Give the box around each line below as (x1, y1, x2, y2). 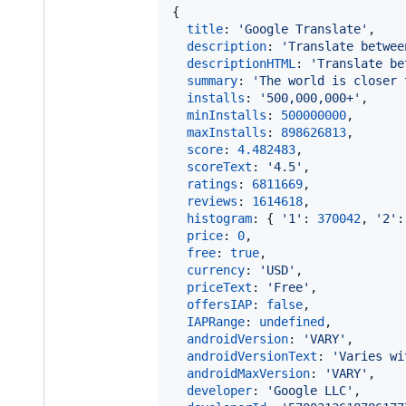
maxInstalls (187, 124, 266, 140)
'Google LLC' (266, 382, 353, 398)
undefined (259, 314, 324, 329)
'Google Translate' (237, 21, 368, 36)
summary (187, 72, 237, 88)
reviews (187, 193, 237, 208)
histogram (187, 210, 252, 226)
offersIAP (187, 296, 252, 312)
